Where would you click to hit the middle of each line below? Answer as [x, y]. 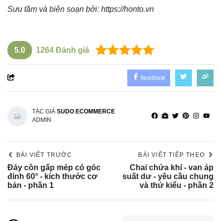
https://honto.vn [128, 9]
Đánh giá [72, 50]
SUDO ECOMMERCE [86, 111]
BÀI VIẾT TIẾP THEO [171, 155]
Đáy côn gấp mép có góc [54, 167]
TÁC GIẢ [44, 111]
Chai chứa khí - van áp [172, 167]
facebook [152, 78]
